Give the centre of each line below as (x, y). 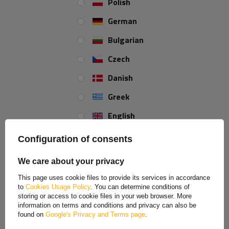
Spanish (125, 134)
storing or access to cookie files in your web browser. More (105, 196)
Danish (123, 77)
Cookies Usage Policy (58, 187)
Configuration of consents (75, 139)
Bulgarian (128, 40)
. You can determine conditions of (140, 187)
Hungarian (130, 191)
